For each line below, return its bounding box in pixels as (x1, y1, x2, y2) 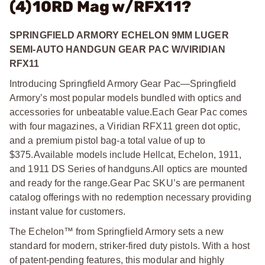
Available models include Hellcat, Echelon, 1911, (33, 150, 242, 160)
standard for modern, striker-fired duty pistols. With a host (9, 241, 250, 251)
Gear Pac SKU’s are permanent (110, 178, 245, 188)
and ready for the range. (9, 178, 111, 188)
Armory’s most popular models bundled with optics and (9, 93, 242, 103)
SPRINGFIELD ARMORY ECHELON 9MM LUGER (9, 30, 229, 40)
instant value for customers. (9, 206, 125, 216)
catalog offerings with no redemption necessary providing (9, 192, 251, 202)
